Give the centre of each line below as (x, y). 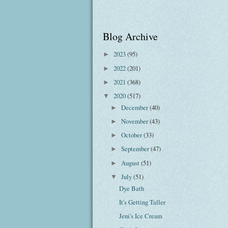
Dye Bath (132, 188)
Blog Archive (130, 36)
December (136, 107)
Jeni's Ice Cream (141, 216)
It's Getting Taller (142, 202)
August (131, 163)
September (136, 149)
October (133, 135)
